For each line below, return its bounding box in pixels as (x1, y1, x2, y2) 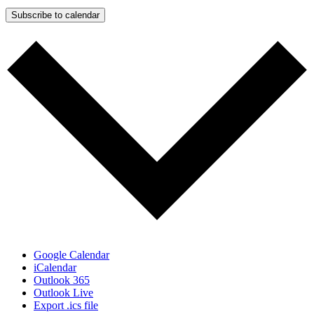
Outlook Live (34, 286, 93, 299)
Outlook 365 (34, 273, 90, 286)
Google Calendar (34, 248, 109, 261)
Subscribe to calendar (11, 10, 100, 21)
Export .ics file (34, 299, 98, 311)
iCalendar (34, 261, 76, 273)
